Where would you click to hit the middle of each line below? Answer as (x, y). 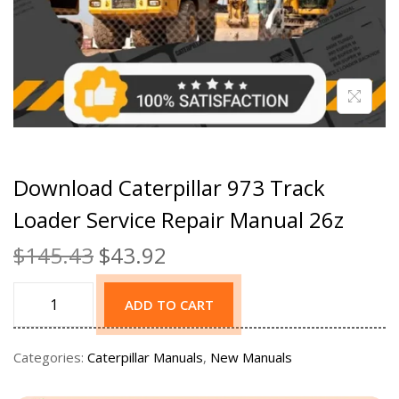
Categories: (50, 358)
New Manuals (251, 358)
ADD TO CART (169, 305)
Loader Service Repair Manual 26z (179, 220)
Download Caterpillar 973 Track (169, 188)
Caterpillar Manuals (145, 358)
